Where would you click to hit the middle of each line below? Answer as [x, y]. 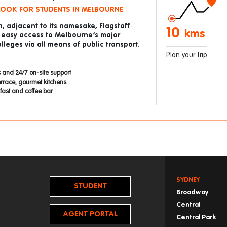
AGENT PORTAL [90, 214]
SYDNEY [188, 180]
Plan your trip [187, 55]
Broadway [192, 192]
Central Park [196, 218]
